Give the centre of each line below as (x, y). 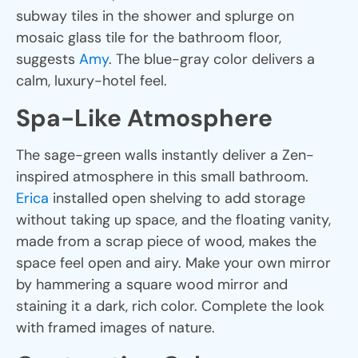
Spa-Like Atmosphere (144, 117)
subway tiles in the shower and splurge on (155, 16)
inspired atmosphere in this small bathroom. (162, 176)
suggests (48, 59)
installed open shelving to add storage (177, 198)
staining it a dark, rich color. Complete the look (170, 306)
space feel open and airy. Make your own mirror (173, 263)
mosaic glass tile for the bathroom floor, (149, 37)
